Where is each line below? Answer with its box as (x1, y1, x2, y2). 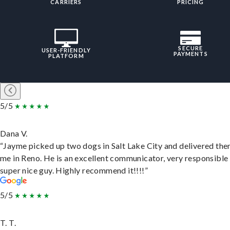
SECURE (178, 45, 203, 52)
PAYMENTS (173, 50, 208, 57)
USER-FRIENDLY (41, 47, 91, 54)
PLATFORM (48, 52, 84, 60)
